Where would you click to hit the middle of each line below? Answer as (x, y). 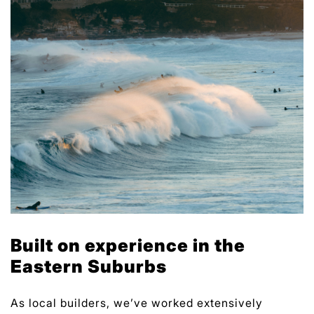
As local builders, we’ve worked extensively (137, 302)
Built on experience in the (128, 245)
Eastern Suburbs (89, 266)
